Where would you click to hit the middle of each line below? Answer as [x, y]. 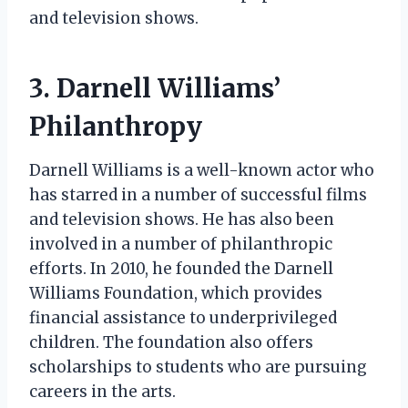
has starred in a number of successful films [198, 194]
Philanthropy [116, 126]
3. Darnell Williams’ [155, 88]
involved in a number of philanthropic [181, 244]
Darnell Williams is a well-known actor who [202, 170]
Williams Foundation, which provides [176, 293]
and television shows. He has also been [182, 219]
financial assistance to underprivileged [183, 317]
